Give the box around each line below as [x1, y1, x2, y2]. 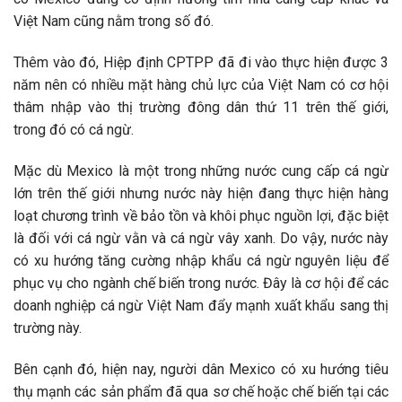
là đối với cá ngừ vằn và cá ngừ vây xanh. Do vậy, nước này [13, 230, 389, 247]
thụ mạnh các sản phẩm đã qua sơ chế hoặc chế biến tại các [13, 382, 389, 400]
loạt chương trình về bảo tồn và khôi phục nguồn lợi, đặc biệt [13, 207, 389, 224]
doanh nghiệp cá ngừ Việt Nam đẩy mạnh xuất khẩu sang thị [13, 297, 389, 314]
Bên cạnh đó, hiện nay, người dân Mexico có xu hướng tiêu [13, 360, 389, 378]
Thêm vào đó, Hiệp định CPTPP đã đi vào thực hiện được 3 [13, 54, 389, 72]
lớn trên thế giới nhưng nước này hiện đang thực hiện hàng [13, 185, 389, 202]
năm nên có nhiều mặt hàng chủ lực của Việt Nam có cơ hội [13, 76, 389, 94]
